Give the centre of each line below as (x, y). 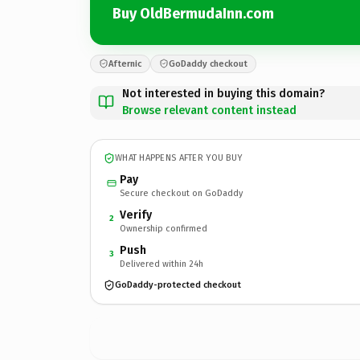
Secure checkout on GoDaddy (181, 193)
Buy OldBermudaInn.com (193, 14)
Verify (136, 215)
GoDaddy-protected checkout (178, 285)
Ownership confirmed (164, 228)
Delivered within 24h (162, 264)
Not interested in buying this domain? (223, 93)
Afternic (125, 63)
